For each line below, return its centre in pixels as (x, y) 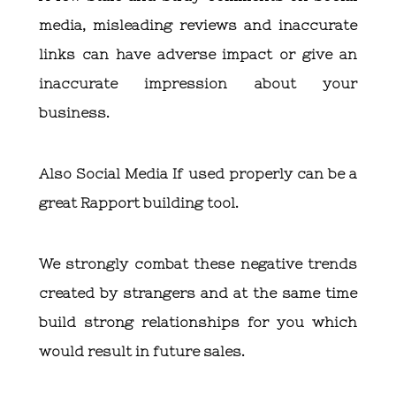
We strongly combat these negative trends (198, 264)
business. (74, 113)
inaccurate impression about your (198, 84)
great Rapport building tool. (139, 203)
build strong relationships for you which (198, 322)
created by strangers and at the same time (198, 293)
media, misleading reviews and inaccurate (198, 25)
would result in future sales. (142, 351)
